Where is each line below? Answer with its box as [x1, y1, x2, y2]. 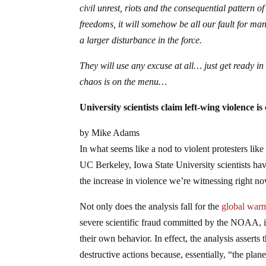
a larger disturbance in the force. [80, 34, 202, 45]
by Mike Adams [80, 127, 140, 138]
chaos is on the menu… [80, 76, 167, 87]
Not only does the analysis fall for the [80, 201, 222, 211]
